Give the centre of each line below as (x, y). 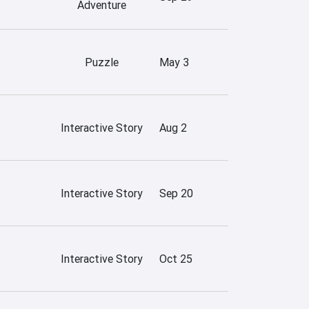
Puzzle (101, 62)
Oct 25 (176, 258)
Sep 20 (176, 193)
